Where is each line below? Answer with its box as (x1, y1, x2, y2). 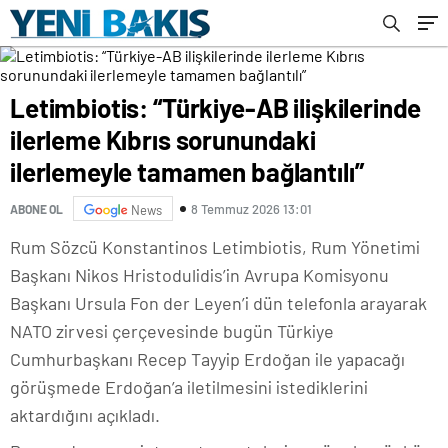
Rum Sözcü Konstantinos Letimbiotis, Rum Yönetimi (10, 236, 420, 258)
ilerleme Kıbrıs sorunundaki (10, 124, 316, 155)
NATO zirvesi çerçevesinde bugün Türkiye (10, 320, 334, 342)
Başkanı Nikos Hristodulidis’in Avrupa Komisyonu (10, 264, 389, 286)
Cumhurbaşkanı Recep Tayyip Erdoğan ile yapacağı (10, 348, 405, 370)
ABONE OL (10, 201, 63, 216)
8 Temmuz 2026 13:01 (191, 200, 312, 217)
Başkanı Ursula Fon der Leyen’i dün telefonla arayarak (10, 292, 427, 314)
